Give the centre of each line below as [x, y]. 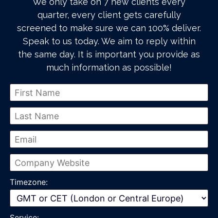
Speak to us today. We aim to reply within [109, 41]
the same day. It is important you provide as [109, 54]
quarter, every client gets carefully [109, 15]
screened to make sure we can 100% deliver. [109, 28]
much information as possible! [109, 67]
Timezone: [29, 182]
